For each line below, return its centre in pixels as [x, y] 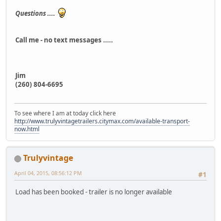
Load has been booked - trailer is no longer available [94, 192]
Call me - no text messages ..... [65, 40]
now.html [27, 129]
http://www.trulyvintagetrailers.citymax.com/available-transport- [102, 121]
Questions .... [37, 14]
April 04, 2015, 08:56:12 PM [48, 173]
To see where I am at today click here [65, 113]
